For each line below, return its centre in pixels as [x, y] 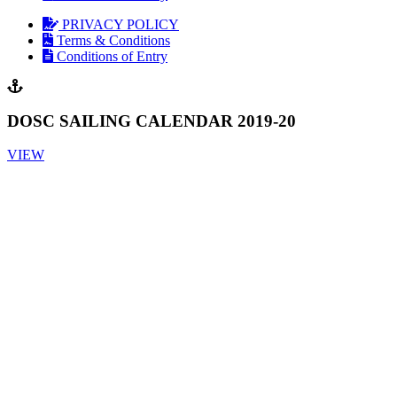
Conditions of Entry [112, 56]
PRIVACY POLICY [121, 24]
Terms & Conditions [113, 40]
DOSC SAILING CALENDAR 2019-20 [152, 121]
